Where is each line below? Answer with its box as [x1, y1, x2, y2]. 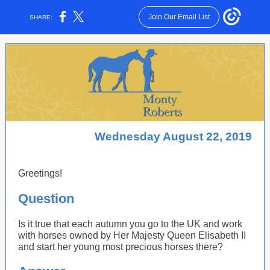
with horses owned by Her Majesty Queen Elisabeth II [18, 230, 246, 240]
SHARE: [26, 13, 57, 20]
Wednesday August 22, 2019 [95, 130, 252, 143]
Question [18, 191, 78, 206]
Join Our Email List [148, 13, 210, 21]
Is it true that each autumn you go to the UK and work [18, 219, 242, 229]
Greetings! [18, 168, 62, 178]
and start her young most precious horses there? [18, 242, 223, 252]
